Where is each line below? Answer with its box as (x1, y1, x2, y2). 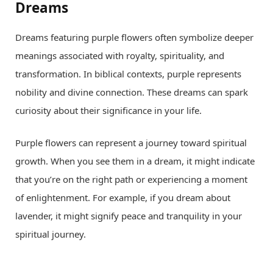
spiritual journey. (15, 227, 86, 240)
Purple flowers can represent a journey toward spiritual (15, 136, 247, 149)
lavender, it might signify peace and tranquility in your (15, 209, 242, 222)
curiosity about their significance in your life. (15, 104, 202, 116)
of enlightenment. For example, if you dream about (15, 191, 230, 204)
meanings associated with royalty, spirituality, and (15, 49, 224, 62)
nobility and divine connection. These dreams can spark (15, 85, 248, 98)
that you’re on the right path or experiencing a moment (15, 172, 247, 185)
